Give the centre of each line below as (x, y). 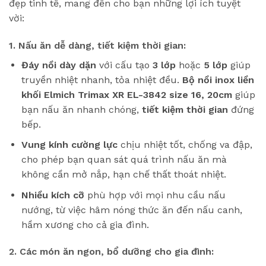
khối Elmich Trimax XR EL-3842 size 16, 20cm (126, 94)
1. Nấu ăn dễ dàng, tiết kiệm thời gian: (97, 45)
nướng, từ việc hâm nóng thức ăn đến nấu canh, (132, 210)
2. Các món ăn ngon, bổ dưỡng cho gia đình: (111, 252)
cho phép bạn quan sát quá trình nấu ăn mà (124, 160)
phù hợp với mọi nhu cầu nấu (155, 195)
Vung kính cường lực (69, 145)
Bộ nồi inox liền (218, 80)
